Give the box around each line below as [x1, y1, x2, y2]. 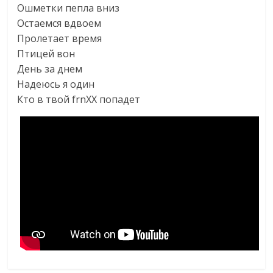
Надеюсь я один [17, 77, 95, 91]
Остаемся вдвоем [17, 16, 102, 30]
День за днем [17, 62, 83, 76]
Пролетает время [17, 32, 102, 45]
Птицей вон [17, 47, 76, 60]
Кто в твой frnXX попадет [17, 93, 141, 106]
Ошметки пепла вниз [17, 1, 120, 15]
